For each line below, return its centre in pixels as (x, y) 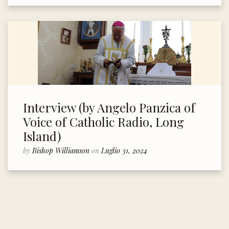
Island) (42, 136)
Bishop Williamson (62, 150)
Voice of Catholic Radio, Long (104, 122)
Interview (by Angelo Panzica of (109, 108)
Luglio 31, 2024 (124, 150)
